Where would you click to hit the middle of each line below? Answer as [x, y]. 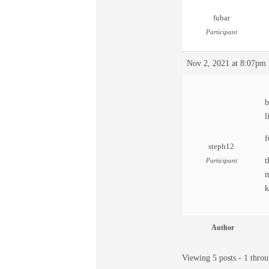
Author [223, 228]
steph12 [221, 147]
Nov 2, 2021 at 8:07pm [226, 63]
